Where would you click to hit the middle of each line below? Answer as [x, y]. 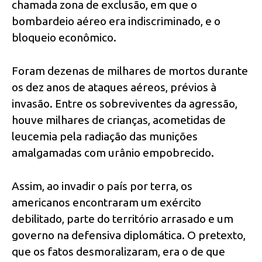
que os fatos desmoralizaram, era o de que [118, 251]
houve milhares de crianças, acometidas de [119, 120]
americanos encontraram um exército [106, 202]
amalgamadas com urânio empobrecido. [113, 153]
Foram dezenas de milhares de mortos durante [130, 71]
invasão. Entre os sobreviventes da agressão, [125, 104]
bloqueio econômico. [64, 38]
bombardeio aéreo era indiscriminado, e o [116, 21]
